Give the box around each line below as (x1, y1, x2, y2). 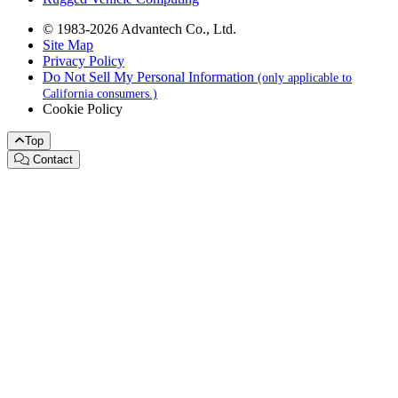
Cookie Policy (43, 101, 123, 116)
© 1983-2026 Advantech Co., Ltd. (43, 21, 236, 36)
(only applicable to (258, 71, 352, 84)
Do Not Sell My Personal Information (43, 69, 258, 84)
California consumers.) (43, 87, 157, 100)
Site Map (43, 37, 93, 52)
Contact (33, 153, 73, 166)
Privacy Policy (43, 53, 124, 68)
